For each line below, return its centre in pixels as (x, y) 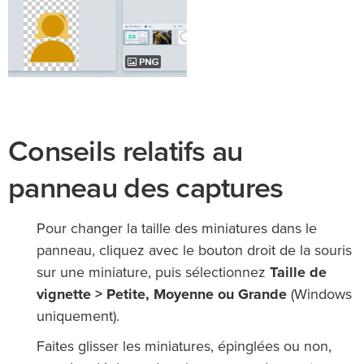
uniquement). (78, 317)
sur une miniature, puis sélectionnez (153, 273)
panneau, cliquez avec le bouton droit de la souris (194, 251)
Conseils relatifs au (126, 152)
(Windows (319, 295)
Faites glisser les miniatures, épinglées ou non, (184, 347)
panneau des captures (146, 188)
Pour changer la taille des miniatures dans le (177, 230)
